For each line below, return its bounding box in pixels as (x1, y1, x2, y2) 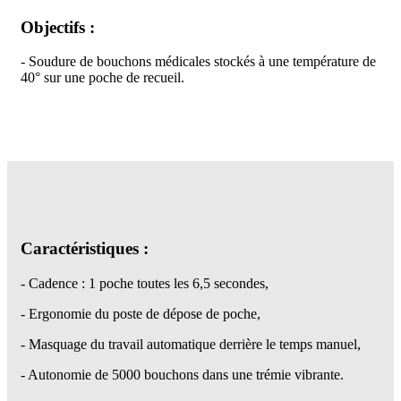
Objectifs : (21, 17, 95, 37)
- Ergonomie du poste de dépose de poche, (21, 305, 260, 321)
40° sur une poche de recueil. (21, 70, 184, 86)
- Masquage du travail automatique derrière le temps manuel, (21, 336, 361, 352)
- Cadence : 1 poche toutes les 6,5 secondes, (21, 275, 269, 291)
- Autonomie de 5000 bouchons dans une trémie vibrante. (21, 366, 344, 382)
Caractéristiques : (21, 239, 149, 259)
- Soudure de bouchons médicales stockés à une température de (21, 54, 376, 70)
